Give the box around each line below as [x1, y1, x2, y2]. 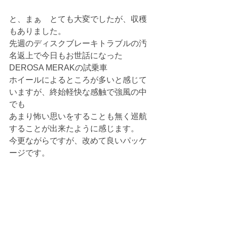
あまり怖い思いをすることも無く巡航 [9, 112, 147, 121]
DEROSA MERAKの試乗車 [9, 63, 107, 72]
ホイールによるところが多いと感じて [9, 75, 147, 84]
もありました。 [9, 27, 66, 35]
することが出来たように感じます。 [9, 124, 139, 133]
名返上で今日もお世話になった [9, 51, 131, 60]
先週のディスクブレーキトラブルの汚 [9, 39, 147, 48]
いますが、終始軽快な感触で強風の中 [9, 88, 147, 96]
